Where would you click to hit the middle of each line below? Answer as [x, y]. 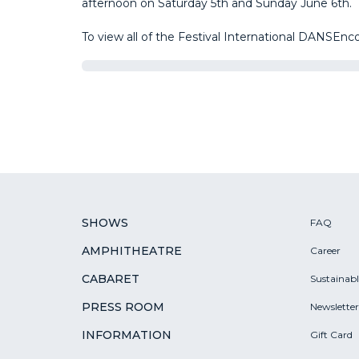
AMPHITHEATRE [132, 250]
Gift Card [331, 335]
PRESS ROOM [123, 307]
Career [325, 250]
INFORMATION [127, 335]
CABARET [111, 278]
